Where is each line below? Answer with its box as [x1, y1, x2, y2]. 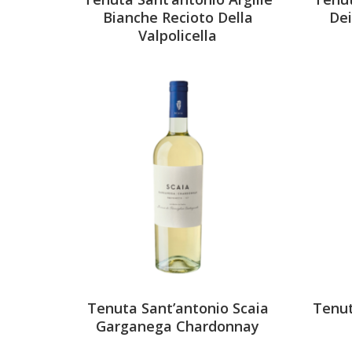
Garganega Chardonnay [96, 317, 260, 336]
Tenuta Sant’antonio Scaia [86, 299, 269, 318]
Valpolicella [138, 25, 218, 45]
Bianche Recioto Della [102, 7, 253, 27]
